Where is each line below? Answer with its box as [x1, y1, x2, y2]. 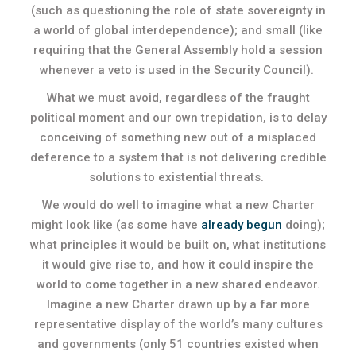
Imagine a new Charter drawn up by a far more [46, 297, 310, 311]
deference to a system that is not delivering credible [29, 150, 327, 164]
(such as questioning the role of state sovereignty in [30, 3, 326, 17]
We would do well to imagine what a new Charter [41, 198, 315, 212]
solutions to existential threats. [89, 170, 267, 184]
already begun [201, 218, 282, 232]
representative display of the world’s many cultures [33, 317, 323, 331]
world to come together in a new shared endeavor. [36, 277, 320, 292]
